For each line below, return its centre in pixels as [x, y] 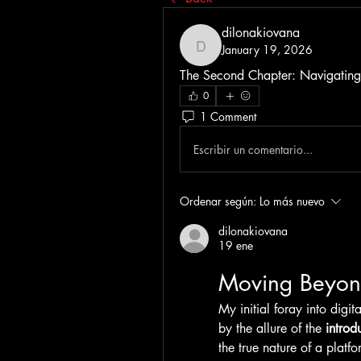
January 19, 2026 [267, 50]
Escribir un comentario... [253, 149]
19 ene [236, 245]
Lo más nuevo [292, 201]
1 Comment [228, 116]
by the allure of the [272, 328]
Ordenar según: [218, 201]
